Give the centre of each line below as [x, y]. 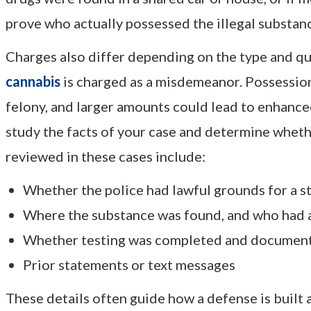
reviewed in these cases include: [106, 157]
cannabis [33, 82]
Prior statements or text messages [129, 265]
